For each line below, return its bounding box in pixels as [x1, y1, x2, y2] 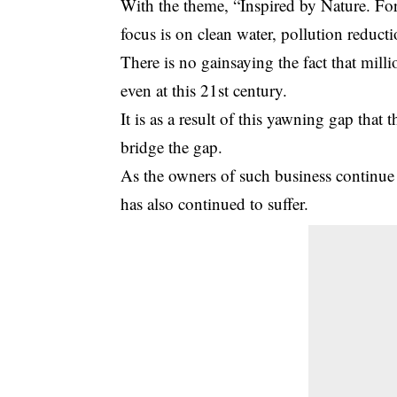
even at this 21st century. [121, 78, 288, 101]
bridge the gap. [121, 135, 223, 158]
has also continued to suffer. [121, 191, 309, 214]
